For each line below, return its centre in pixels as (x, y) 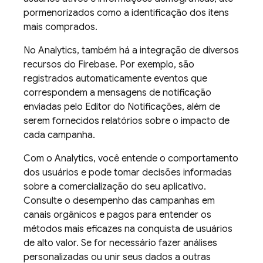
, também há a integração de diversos (158, 50)
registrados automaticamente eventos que (115, 79)
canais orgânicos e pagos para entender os (117, 215)
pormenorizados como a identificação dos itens (126, 13)
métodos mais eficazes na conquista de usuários (128, 229)
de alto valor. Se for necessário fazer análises (120, 243)
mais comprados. (60, 27)
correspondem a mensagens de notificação (117, 93)
